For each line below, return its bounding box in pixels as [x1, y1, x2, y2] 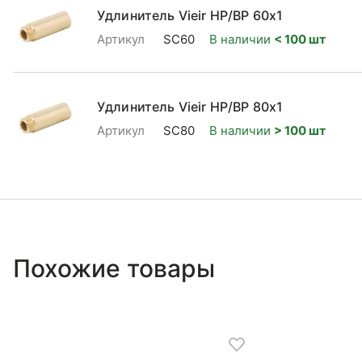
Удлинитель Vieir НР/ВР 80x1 [97, 98, 284, 115]
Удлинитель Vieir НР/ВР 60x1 [97, 6, 284, 23]
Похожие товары [13, 254, 215, 283]
